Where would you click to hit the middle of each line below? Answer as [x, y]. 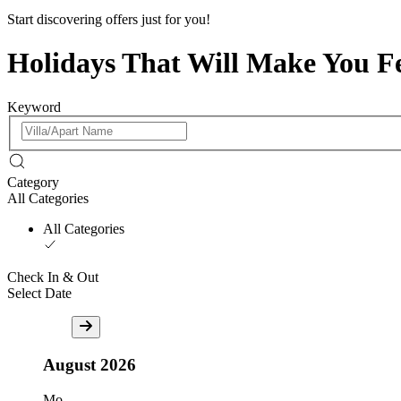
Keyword [34, 107]
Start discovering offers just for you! [109, 19]
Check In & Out [53, 277]
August [69, 365]
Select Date [39, 294]
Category [33, 183]
